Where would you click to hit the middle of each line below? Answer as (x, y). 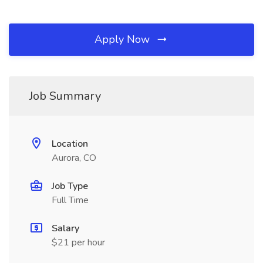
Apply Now (124, 39)
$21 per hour (78, 242)
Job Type (70, 186)
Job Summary (65, 96)
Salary (65, 228)
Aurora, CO (74, 158)
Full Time (70, 200)
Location (70, 144)
